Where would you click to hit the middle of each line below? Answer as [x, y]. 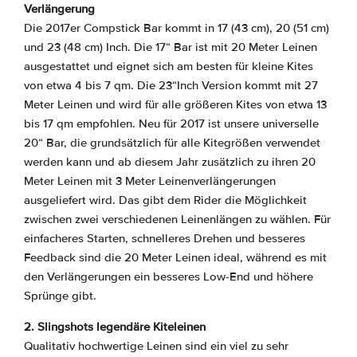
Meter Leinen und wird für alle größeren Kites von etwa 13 [175, 105]
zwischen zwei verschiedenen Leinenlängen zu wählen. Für [177, 220]
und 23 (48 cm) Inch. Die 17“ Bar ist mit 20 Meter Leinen [171, 47]
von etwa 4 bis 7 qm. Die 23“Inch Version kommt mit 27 [171, 86]
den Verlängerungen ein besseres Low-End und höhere [169, 277]
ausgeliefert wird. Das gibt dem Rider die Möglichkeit [165, 200]
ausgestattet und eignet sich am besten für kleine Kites [169, 67]
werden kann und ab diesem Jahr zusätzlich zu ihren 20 [170, 162]
